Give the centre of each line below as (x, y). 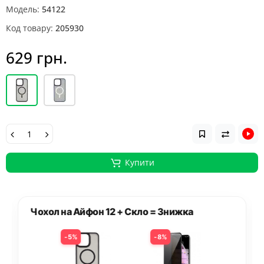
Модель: (23, 9)
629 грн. (37, 58)
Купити (139, 162)
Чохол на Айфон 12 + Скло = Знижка (112, 212)
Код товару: (29, 28)
